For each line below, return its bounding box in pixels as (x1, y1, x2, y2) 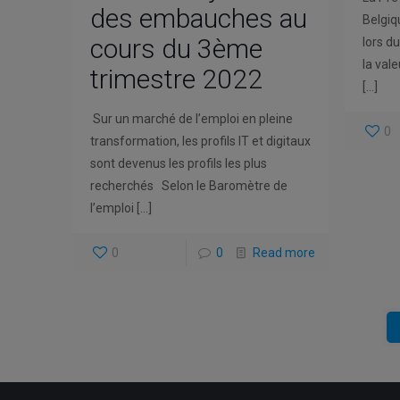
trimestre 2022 (89, 63, 262, 96)
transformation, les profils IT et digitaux (89, 134, 311, 149)
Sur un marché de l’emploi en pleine (89, 112, 293, 127)
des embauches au (89, 3, 307, 35)
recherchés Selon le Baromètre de (89, 179, 287, 194)
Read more (252, 246, 315, 261)
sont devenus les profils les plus (89, 156, 267, 171)
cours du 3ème (89, 33, 262, 65)
